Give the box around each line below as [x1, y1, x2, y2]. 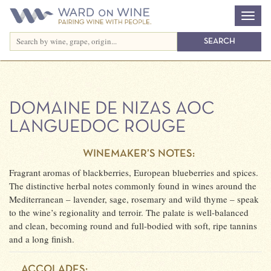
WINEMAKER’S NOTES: [81, 149, 195, 159]
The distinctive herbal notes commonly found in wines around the [9, 180, 256, 192]
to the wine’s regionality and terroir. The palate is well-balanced [9, 206, 249, 218]
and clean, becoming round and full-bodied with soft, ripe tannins [9, 220, 257, 232]
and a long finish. [9, 233, 74, 245]
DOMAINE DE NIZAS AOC [9, 101, 215, 117]
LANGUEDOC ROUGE [9, 119, 186, 135]
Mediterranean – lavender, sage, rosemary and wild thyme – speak [9, 193, 259, 205]
